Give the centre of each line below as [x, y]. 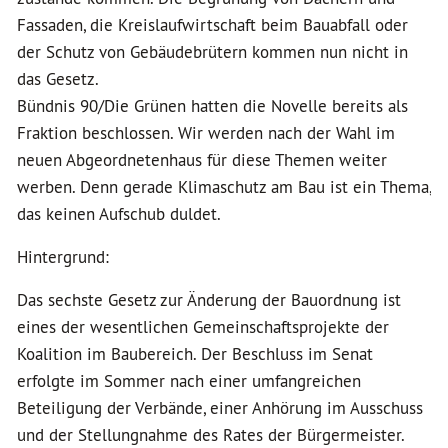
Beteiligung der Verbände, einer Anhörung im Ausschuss [220, 408]
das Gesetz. [58, 79]
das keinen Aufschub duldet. [119, 214]
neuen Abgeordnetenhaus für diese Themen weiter [202, 160]
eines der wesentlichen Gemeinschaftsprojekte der [203, 327]
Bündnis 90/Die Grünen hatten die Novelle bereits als [212, 106]
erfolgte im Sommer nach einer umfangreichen [189, 381]
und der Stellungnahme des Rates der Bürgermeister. [211, 435]
